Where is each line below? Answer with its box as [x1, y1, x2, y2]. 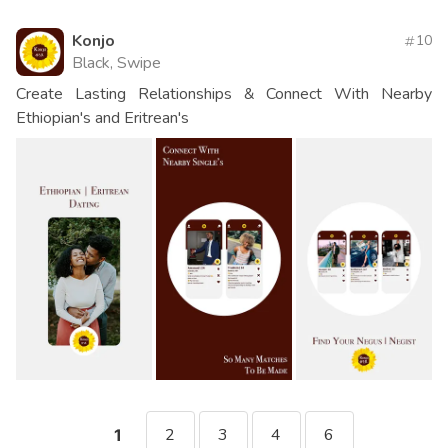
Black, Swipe [72, 52, 161, 75]
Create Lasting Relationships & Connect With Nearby [16, 83, 432, 106]
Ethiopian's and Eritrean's [16, 107, 189, 130]
